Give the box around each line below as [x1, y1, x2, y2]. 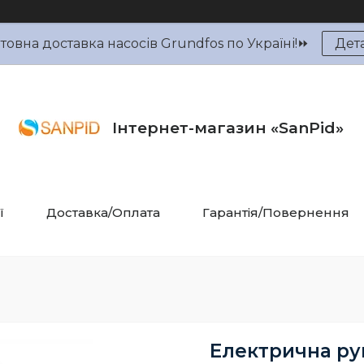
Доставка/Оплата [46, 205, 160, 220]
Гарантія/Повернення [202, 205, 349, 220]
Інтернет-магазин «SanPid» [112, 118, 344, 137]
